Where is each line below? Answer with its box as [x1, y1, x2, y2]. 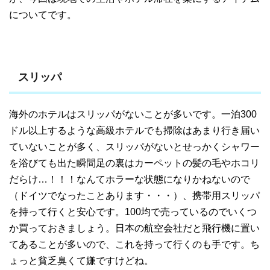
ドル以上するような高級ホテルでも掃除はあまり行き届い [9, 125, 260, 136]
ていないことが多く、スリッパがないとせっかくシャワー [9, 141, 260, 152]
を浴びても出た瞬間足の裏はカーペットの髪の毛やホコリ [9, 157, 260, 168]
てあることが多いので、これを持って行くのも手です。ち [9, 239, 260, 250]
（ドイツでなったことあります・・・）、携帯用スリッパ [9, 190, 260, 201]
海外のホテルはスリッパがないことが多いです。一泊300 [9, 108, 257, 119]
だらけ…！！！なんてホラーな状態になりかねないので [9, 174, 250, 184]
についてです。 [9, 9, 77, 20]
